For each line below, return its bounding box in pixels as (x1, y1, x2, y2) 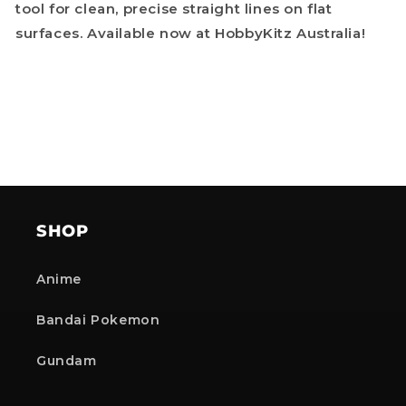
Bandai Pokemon (36, 312, 160, 329)
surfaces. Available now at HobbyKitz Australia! (15, 24, 366, 43)
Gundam (36, 353, 97, 370)
